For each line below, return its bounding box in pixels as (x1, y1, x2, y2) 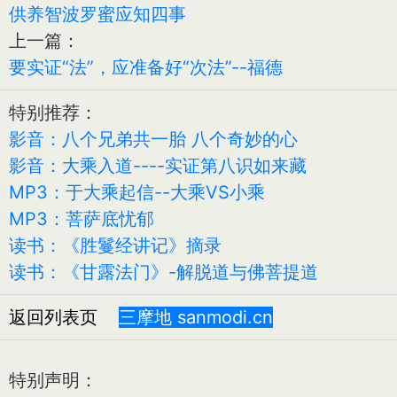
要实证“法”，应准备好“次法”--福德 (9, 56, 283, 78)
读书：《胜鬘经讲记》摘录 (9, 234, 222, 256)
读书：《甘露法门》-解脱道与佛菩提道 (9, 261, 318, 283)
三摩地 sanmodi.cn (119, 306, 273, 328)
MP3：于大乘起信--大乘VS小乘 (9, 181, 265, 203)
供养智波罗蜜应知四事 (9, 3, 186, 25)
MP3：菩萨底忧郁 (9, 207, 154, 230)
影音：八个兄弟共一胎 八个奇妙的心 (9, 128, 298, 150)
